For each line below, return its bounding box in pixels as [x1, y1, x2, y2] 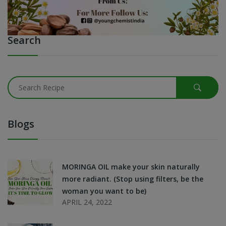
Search [8, 33, 41, 47]
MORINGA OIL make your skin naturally [62, 162, 200, 172]
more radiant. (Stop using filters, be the [62, 174, 203, 184]
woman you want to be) [62, 186, 146, 196]
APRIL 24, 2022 [62, 197, 112, 207]
